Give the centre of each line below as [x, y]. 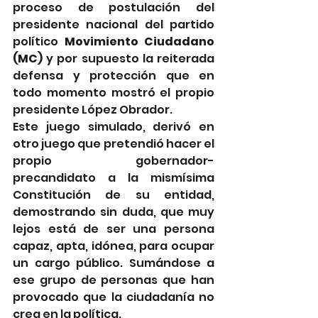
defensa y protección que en [114, 75]
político [39, 41]
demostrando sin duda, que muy [114, 212]
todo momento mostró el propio [114, 92]
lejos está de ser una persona [114, 229]
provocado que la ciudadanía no [114, 297]
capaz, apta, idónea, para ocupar [114, 246]
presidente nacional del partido [114, 24]
